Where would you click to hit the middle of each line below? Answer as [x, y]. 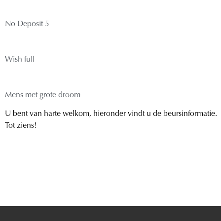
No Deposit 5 [27, 24]
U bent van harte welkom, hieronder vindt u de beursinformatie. [111, 114]
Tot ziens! [21, 126]
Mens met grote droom [43, 95]
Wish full [20, 60]
